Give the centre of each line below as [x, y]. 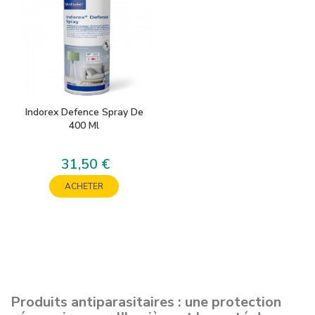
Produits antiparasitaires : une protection [146, 302]
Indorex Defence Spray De [84, 112]
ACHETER [84, 186]
